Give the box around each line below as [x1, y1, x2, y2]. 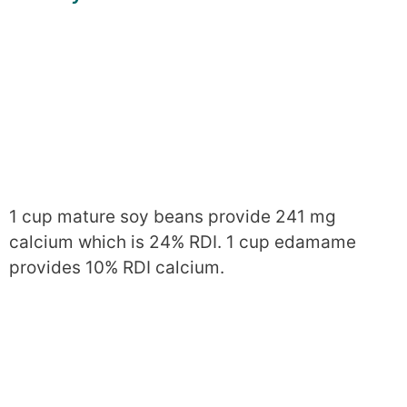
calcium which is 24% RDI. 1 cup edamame [9, 231, 356, 253]
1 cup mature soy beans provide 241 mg [9, 205, 336, 227]
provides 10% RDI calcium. [9, 256, 224, 278]
